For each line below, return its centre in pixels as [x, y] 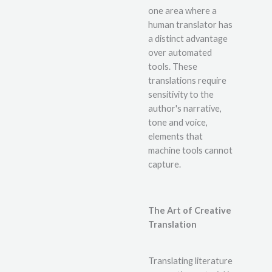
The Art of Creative [190, 210]
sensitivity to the [181, 95]
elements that [175, 137]
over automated [180, 53]
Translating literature [190, 261]
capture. [165, 165]
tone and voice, [178, 123]
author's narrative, [185, 109]
